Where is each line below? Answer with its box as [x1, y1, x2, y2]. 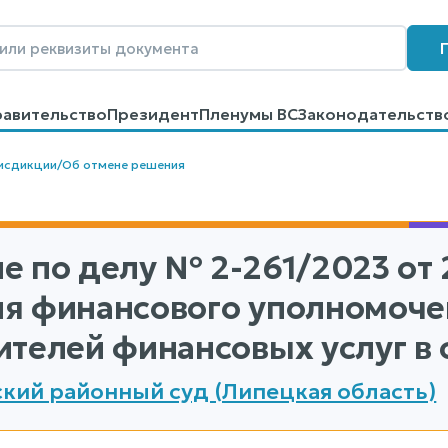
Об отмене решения [61, 157, 185, 172]
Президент [106, 104, 199, 124]
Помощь [149, 124, 220, 144]
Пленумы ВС [198, 104, 298, 124]
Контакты [69, 124, 150, 144]
